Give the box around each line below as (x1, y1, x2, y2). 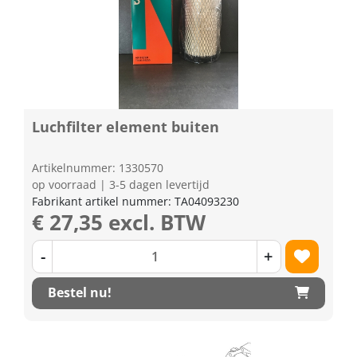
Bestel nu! (48, 284, 112, 301)
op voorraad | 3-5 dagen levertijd (32, 176, 210, 192)
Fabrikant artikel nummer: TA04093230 (32, 193, 239, 209)
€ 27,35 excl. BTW (32, 207, 206, 237)
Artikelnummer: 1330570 (32, 159, 163, 175)
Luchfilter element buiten (32, 116, 219, 136)
